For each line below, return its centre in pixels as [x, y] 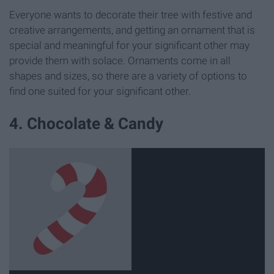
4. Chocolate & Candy [86, 123]
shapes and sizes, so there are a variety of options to [128, 76]
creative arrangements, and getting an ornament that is [132, 30]
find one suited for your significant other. [100, 91]
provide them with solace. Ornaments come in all [120, 60]
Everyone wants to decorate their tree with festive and [131, 14]
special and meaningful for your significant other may [129, 45]
